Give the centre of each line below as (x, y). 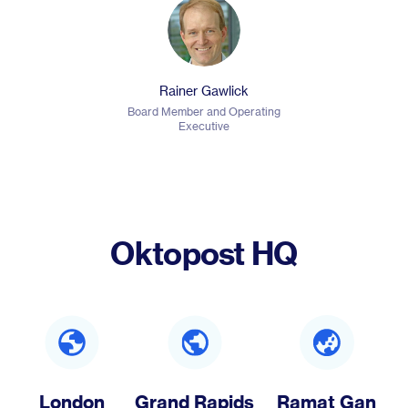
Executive (204, 125)
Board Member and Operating (204, 111)
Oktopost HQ (204, 252)
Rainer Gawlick (204, 90)
